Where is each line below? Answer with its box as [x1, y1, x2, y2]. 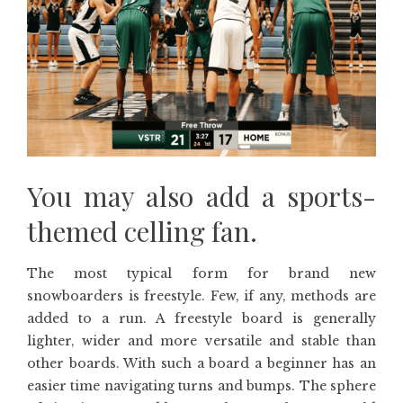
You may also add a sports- [27, 178, 376, 215]
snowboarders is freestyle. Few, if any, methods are [27, 288, 376, 305]
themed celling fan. [27, 213, 257, 250]
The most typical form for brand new [27, 265, 376, 282]
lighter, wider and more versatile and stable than [27, 333, 376, 350]
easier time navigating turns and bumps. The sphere [27, 378, 376, 395]
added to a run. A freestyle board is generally [27, 310, 376, 327]
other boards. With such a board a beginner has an [27, 355, 376, 372]
